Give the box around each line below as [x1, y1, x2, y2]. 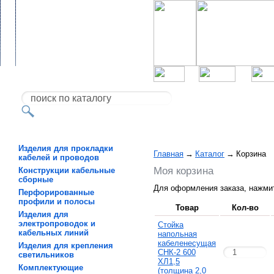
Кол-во [231, 203, 259, 212]
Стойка [158, 220, 183, 229]
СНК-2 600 [158, 248, 196, 257]
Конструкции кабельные [18, 166, 115, 175]
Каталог [195, 149, 224, 158]
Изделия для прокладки [18, 144, 113, 153]
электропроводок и [18, 219, 95, 228]
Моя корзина [154, 165, 213, 177]
